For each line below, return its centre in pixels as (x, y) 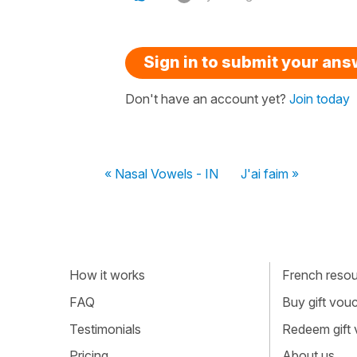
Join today (320, 98)
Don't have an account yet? (207, 98)
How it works (107, 275)
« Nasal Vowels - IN (161, 173)
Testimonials (105, 329)
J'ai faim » (270, 173)
